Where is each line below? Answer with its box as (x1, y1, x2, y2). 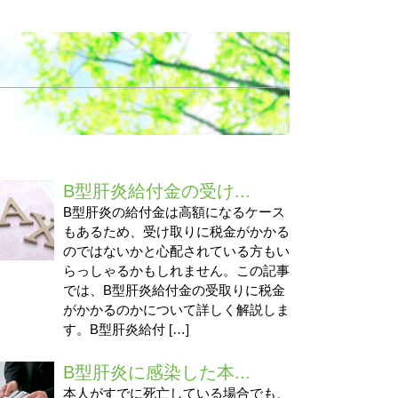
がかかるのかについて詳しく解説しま (62, 301, 290, 317)
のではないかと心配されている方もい (62, 243, 290, 259)
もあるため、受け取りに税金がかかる (62, 223, 290, 239)
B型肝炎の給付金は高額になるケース (62, 203, 285, 219)
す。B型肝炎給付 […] (62, 321, 189, 337)
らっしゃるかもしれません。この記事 (62, 262, 290, 278)
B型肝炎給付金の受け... (62, 180, 251, 201)
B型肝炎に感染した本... (62, 362, 251, 383)
